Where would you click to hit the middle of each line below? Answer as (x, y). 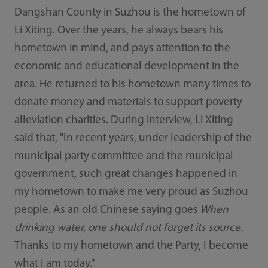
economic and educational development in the (127, 66)
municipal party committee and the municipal (124, 156)
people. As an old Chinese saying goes (106, 210)
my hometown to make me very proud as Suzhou (131, 192)
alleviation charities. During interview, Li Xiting (124, 120)
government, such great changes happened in (126, 174)
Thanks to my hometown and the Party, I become (131, 246)
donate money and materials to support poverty (128, 102)
